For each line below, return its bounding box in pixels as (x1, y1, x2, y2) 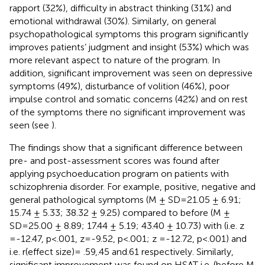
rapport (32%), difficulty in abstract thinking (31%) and (9, 2, 231, 14)
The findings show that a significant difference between (9, 141, 243, 153)
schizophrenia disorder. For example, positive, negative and (9, 180, 256, 192)
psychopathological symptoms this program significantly (9, 28, 248, 40)
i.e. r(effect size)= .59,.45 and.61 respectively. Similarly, (9, 245, 234, 257)
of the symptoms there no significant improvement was (9, 106, 245, 118)
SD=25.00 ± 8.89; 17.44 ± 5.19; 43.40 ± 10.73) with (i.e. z (9, 219, 244, 231)
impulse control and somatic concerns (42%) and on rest (9, 93, 248, 105)
